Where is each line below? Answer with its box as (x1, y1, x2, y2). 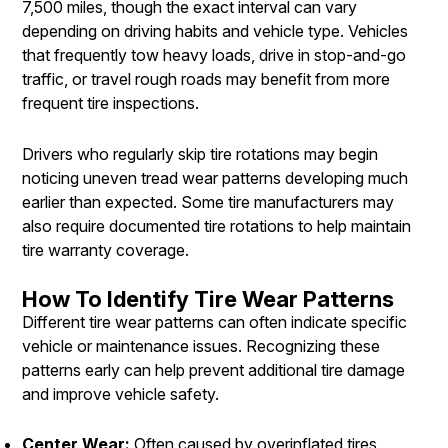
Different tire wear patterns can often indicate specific (22, 311, 407, 332)
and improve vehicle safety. (22, 383, 219, 404)
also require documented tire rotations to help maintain (22, 215, 411, 236)
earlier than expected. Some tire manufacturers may (22, 191, 394, 212)
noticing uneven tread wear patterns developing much (22, 167, 408, 188)
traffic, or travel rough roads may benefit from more (22, 69, 390, 90)
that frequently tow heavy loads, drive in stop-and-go (22, 45, 406, 66)
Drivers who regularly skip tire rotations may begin (22, 143, 378, 164)
